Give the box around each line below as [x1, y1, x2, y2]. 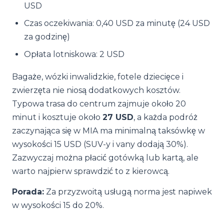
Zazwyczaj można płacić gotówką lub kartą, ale [12, 153, 198, 162]
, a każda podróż [133, 112, 197, 122]
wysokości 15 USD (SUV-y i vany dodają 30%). [12, 139, 188, 149]
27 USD [102, 112, 133, 122]
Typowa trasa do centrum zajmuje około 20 [12, 99, 186, 108]
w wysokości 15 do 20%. [12, 200, 104, 210]
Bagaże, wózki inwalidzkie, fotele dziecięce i [12, 72, 183, 81]
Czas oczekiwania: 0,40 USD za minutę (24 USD [24, 18, 210, 28]
